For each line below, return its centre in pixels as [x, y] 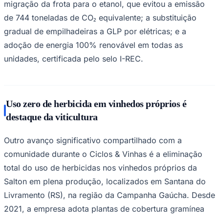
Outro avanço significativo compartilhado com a [93, 140]
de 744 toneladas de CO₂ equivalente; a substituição [100, 17]
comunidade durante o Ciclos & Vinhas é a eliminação [103, 154]
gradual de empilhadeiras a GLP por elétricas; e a [95, 31]
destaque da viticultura [52, 117]
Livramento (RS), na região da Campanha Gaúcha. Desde [109, 195]
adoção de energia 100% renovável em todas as [93, 45]
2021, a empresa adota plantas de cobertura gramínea [104, 208]
